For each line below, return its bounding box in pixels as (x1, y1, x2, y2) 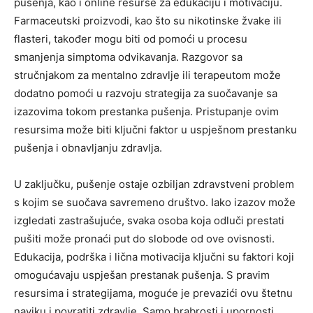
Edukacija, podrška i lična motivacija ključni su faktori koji (14, 250, 294, 264)
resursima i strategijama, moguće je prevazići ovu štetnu (14, 286, 293, 300)
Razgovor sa (182, 50, 242, 64)
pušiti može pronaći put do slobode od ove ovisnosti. (14, 232, 275, 246)
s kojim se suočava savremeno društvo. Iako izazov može (14, 196, 296, 210)
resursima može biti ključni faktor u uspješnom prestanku (14, 123, 297, 137)
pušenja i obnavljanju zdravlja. (14, 141, 162, 155)
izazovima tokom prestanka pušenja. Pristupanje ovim (14, 105, 279, 119)
